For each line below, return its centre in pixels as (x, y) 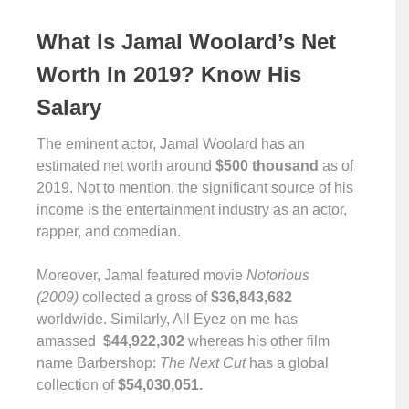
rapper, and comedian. (110, 231)
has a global (289, 363)
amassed (68, 341)
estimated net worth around (124, 166)
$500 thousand (265, 166)
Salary (69, 107)
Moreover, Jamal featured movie (142, 275)
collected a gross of (145, 297)
